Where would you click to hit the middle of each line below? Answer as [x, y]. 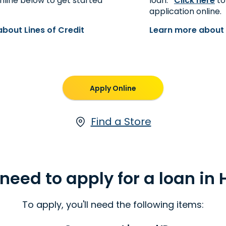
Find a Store [121, 122]
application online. [185, 11]
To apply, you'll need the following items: [113, 205]
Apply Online [113, 88]
